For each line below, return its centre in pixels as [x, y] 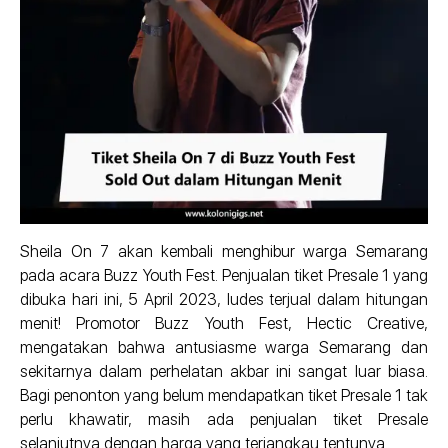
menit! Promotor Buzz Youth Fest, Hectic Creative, [224, 324]
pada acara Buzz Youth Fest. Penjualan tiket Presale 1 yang [224, 276]
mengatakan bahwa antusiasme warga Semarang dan [224, 348]
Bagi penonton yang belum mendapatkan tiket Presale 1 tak [224, 396]
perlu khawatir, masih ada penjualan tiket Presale [224, 420]
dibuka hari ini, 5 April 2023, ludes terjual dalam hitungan [224, 300]
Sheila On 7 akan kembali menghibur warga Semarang [224, 252]
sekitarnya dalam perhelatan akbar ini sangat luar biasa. [224, 372]
